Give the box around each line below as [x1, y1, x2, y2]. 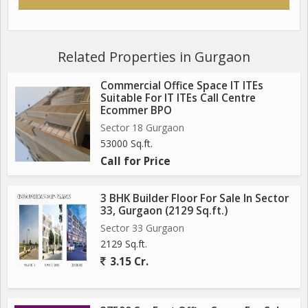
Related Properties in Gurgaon [58, 47, 250, 66]
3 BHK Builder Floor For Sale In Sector [100, 190, 289, 206]
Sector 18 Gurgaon [100, 120, 184, 134]
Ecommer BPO [100, 102, 172, 118]
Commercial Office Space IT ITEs [100, 78, 263, 93]
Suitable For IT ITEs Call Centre [100, 90, 256, 105]
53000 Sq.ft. [100, 136, 153, 150]
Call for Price [100, 153, 170, 168]
